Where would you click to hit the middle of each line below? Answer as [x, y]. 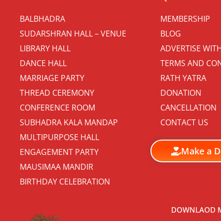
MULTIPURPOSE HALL [59, 137]
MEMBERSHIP [185, 18]
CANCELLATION [188, 107]
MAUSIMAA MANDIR [56, 166]
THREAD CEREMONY [57, 92]
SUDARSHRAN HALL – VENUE [73, 33]
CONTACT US [184, 122]
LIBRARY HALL [45, 48]
